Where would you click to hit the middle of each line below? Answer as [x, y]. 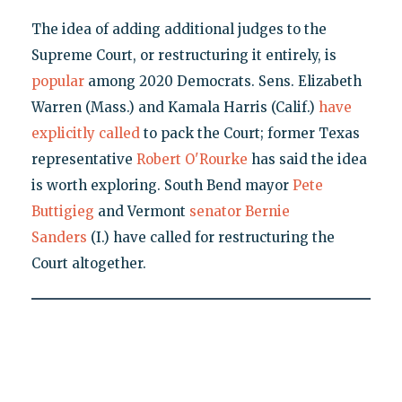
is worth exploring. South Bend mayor [162, 185]
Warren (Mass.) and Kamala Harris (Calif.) [175, 107]
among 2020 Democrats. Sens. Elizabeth [223, 81]
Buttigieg [62, 211]
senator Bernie [239, 211]
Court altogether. [88, 263]
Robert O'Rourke [192, 159]
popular [57, 81]
